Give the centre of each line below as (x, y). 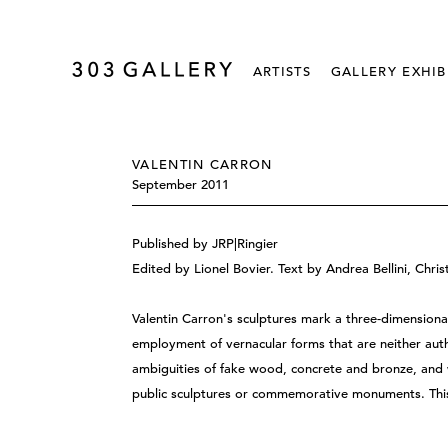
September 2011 (180, 184)
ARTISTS (281, 71)
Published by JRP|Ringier (205, 243)
